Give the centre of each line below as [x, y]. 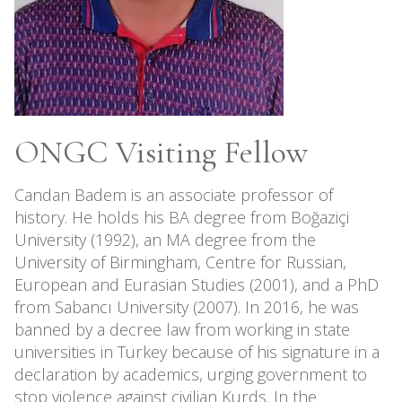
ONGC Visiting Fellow [161, 152]
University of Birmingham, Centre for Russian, [180, 262]
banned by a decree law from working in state [182, 329]
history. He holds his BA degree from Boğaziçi [182, 217]
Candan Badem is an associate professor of [174, 195]
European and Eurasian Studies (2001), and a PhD [197, 284]
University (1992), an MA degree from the [165, 240]
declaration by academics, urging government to [191, 374]
